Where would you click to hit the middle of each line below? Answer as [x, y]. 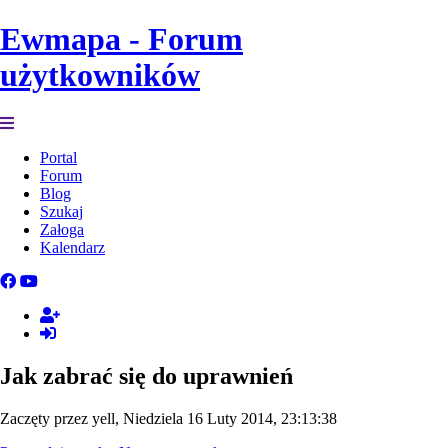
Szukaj [61, 211]
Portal [58, 157]
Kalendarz [72, 247]
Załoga [62, 229]
